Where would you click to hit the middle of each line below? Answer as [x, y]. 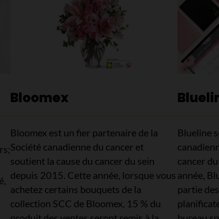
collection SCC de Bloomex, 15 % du [86, 204]
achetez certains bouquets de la [76, 189]
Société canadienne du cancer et [77, 147]
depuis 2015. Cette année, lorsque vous [93, 175]
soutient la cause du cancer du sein [83, 161]
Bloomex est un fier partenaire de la [84, 133]
